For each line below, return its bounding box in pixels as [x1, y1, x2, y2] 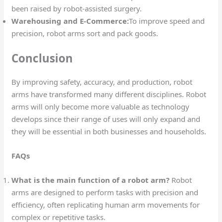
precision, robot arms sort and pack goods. [11, 28, 161, 38]
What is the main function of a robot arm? [11, 175, 170, 185]
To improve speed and [129, 15, 205, 26]
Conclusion [11, 51, 73, 66]
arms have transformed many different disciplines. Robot [11, 89, 207, 100]
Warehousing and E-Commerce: [11, 15, 129, 26]
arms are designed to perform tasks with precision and [11, 187, 199, 198]
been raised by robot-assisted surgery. [11, 3, 144, 13]
